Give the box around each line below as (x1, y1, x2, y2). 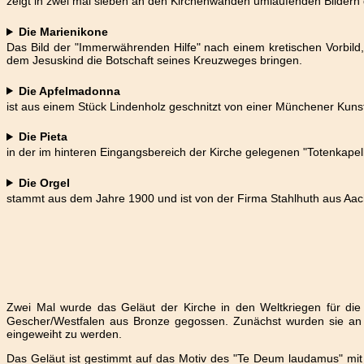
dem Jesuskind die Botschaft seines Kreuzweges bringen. (6, 54, 302, 67)
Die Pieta (19, 130, 68, 144)
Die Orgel (19, 175, 71, 189)
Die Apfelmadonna (19, 84, 121, 97)
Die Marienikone (19, 25, 109, 38)
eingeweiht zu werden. (6, 327, 122, 340)
